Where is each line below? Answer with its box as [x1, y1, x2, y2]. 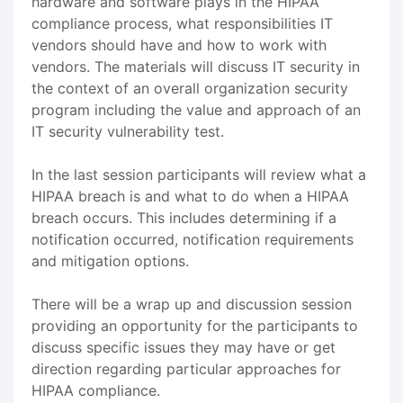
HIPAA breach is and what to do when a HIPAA [31, 186, 349, 205]
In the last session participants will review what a [31, 165, 366, 184]
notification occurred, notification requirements [31, 229, 354, 248]
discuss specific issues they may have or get [31, 337, 336, 356]
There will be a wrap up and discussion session [31, 294, 352, 313]
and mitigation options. [31, 251, 189, 270]
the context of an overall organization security [31, 78, 348, 97]
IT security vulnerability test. [31, 121, 224, 140]
